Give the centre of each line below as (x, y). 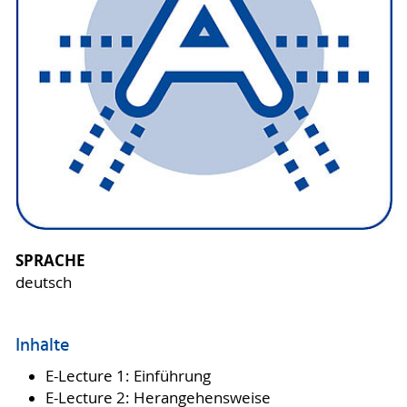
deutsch (43, 283)
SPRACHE (50, 261)
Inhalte (42, 347)
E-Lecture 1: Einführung (128, 376)
